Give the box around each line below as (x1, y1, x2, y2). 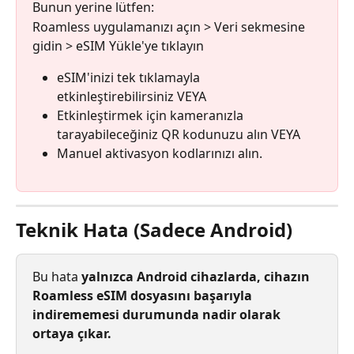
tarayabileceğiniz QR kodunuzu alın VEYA (57, 125, 300, 143)
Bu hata (32, 268, 81, 286)
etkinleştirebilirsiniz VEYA (57, 87, 206, 105)
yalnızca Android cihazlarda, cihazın (81, 268, 313, 286)
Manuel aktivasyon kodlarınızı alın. (57, 144, 262, 162)
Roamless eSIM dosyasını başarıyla (32, 287, 255, 305)
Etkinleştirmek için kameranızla (57, 106, 247, 124)
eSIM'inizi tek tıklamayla (57, 68, 203, 86)
